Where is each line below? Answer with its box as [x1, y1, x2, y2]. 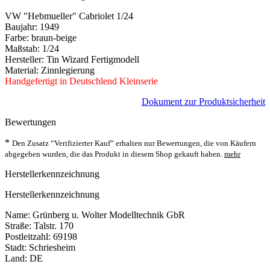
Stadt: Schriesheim [5, 242, 75, 253]
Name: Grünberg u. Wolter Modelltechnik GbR [5, 209, 185, 220]
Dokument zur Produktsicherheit [142, 96, 265, 107]
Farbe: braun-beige [5, 32, 77, 43]
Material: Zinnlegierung [5, 64, 95, 75]
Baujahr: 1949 [5, 21, 59, 32]
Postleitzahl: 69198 [5, 231, 77, 242]
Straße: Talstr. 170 [5, 220, 74, 231]
